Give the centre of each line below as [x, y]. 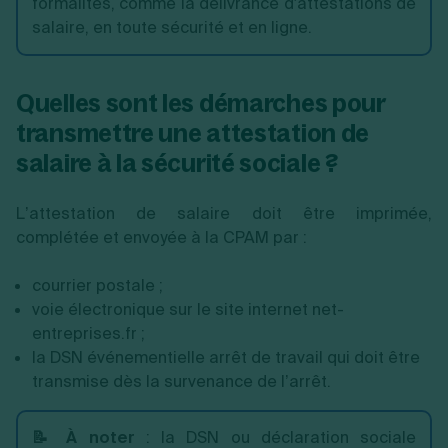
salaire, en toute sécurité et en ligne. [172, 27]
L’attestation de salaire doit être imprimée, [224, 213]
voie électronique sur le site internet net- [188, 309]
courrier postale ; [97, 285]
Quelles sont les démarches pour [200, 102]
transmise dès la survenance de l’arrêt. [181, 381]
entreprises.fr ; [88, 333]
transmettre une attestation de [193, 132]
